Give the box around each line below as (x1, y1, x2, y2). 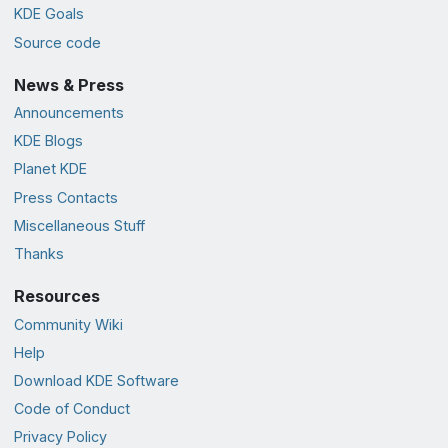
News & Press (13, 74, 124, 95)
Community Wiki (13, 315, 123, 333)
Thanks (13, 245, 64, 263)
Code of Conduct (13, 400, 130, 418)
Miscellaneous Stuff (13, 216, 145, 234)
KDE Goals (13, 5, 84, 23)
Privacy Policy (13, 428, 107, 446)
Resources (13, 286, 100, 307)
